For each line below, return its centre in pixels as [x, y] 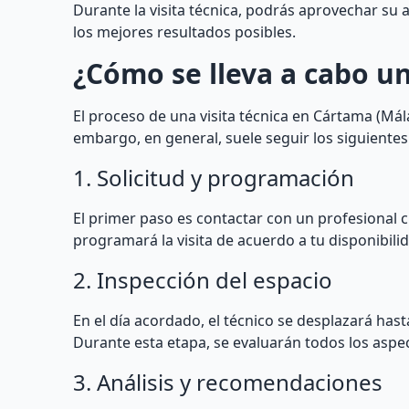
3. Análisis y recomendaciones [228, 382]
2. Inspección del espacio [203, 280]
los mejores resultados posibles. [184, 32]
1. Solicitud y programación [214, 178]
